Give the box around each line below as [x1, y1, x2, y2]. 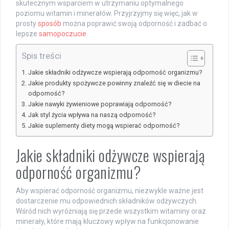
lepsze [16, 29, 39, 38]
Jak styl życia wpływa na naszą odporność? [28, 110, 155, 119]
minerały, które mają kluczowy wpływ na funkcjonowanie [16, 217, 199, 225]
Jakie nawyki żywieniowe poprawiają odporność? [28, 100, 171, 108]
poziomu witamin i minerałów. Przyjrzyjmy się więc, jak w [16, 9, 198, 17]
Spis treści [21, 50, 61, 61]
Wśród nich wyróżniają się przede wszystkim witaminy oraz [16, 207, 206, 215]
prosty [16, 19, 38, 28]
